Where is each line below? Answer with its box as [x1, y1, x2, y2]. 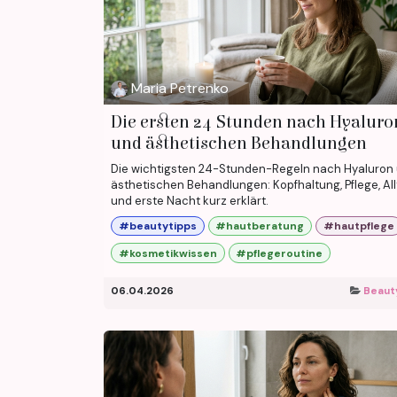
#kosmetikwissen [118, 245, 217, 261]
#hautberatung [215, 219, 305, 234]
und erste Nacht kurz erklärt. [111, 193, 269, 208]
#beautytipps [118, 219, 197, 234]
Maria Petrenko [131, 79, 230, 98]
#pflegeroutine [236, 245, 323, 261]
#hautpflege [323, 219, 394, 234]
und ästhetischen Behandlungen [111, 133, 367, 153]
